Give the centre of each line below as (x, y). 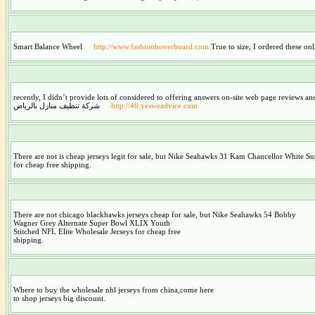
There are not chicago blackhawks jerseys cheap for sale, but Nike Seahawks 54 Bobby (154, 214)
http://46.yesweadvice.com (154, 105)
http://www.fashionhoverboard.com (151, 46)
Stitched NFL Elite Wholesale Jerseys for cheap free (97, 231)
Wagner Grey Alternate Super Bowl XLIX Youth (91, 223)
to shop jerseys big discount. (59, 298)
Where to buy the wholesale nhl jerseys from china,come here (113, 289)
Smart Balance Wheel (49, 46)
